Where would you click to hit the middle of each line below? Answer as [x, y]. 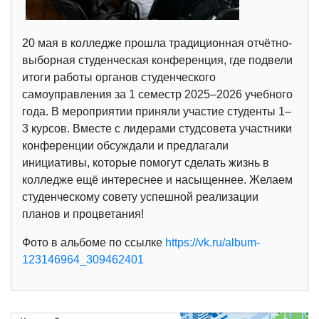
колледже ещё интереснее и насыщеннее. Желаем [157, 180]
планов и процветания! [83, 214]
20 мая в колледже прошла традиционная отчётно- [157, 43]
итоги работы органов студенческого [119, 78]
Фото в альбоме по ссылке [94, 243]
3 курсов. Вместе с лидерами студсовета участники [157, 129]
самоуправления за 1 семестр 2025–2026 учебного [157, 95]
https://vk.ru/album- [213, 243]
